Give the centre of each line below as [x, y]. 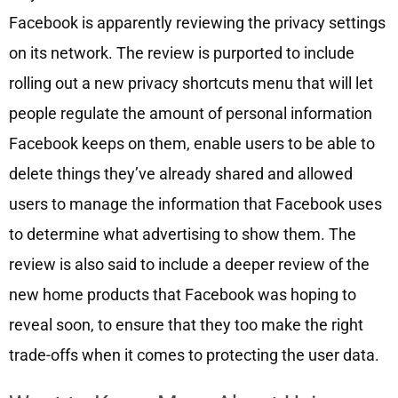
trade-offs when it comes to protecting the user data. [194, 355]
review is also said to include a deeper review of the [189, 265]
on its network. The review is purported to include [181, 53]
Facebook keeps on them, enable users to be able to [191, 144]
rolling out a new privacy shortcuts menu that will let [191, 84]
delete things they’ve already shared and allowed [180, 174]
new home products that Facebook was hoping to [182, 295]
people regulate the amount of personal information [190, 114]
